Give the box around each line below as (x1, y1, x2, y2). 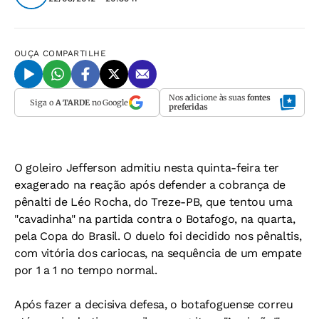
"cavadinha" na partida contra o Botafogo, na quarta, (14, 212, 296, 226)
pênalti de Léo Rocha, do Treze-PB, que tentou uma (14, 195, 293, 209)
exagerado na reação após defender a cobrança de (14, 178, 286, 192)
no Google (89, 97, 128, 108)
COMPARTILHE (43, 48, 107, 58)
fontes (246, 93, 271, 103)
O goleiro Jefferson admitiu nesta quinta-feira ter (14, 161, 279, 174)
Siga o (30, 97, 56, 108)
